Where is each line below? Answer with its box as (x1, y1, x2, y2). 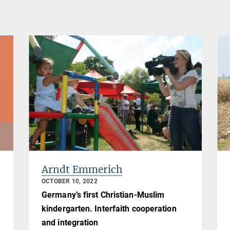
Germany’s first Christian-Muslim (42, 190, 165, 200)
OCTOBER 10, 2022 (42, 177, 98, 185)
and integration (42, 218, 99, 228)
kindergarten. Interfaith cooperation (42, 204, 177, 214)
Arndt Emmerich (42, 163, 123, 176)
